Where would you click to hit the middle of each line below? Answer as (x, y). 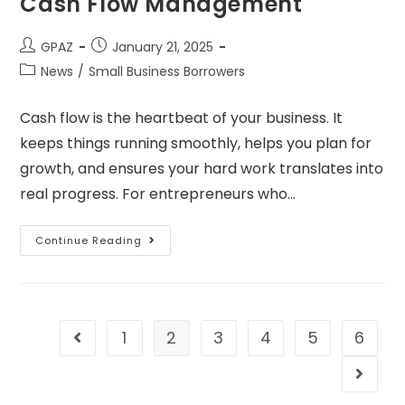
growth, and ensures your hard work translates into (202, 169)
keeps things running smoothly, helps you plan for (196, 144)
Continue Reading (89, 241)
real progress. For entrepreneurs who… (158, 194)
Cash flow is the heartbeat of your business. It (182, 118)
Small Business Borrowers (167, 72)
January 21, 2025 (163, 47)
